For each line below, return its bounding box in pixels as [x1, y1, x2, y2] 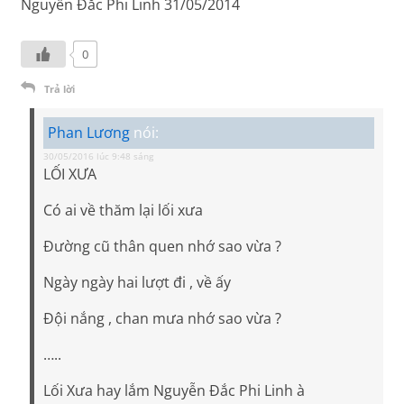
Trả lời [44, 82, 76, 96]
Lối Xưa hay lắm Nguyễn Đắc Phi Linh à [43, 381, 306, 401]
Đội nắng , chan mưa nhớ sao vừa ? [43, 308, 282, 329]
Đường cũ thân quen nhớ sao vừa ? [43, 236, 282, 257]
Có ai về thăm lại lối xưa [43, 200, 204, 221]
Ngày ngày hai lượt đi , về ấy [43, 272, 232, 293]
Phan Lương [48, 123, 131, 143]
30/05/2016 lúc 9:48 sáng [43, 150, 154, 163]
